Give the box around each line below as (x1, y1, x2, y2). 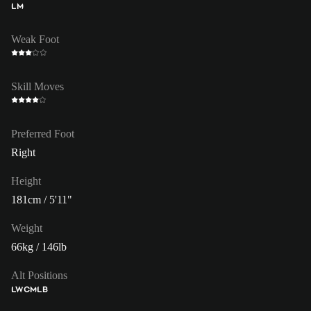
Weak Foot (11, 33, 59, 45)
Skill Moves (11, 80, 64, 92)
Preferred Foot (11, 127, 74, 140)
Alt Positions (11, 269, 67, 281)
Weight (11, 221, 42, 234)
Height (11, 174, 41, 187)
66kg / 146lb (11, 240, 67, 253)
